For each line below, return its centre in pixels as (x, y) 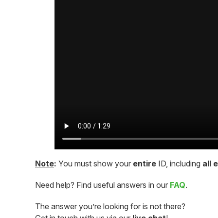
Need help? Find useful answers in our (102, 185)
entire (145, 164)
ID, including (180, 164)
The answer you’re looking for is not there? (110, 207)
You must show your (96, 164)
